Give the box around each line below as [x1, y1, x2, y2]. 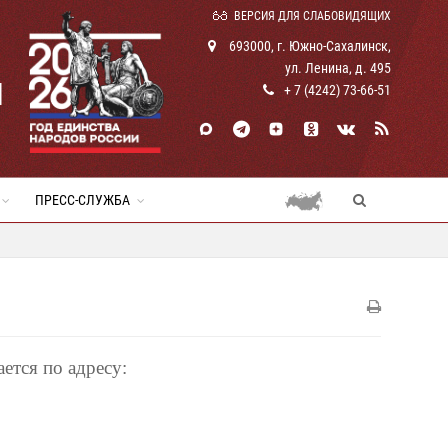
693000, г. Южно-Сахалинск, [226, 38, 391, 54]
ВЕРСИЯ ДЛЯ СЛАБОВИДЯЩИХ [234, 9, 391, 23]
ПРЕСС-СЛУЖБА [35, 192, 130, 208]
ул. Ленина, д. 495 [285, 60, 391, 76]
